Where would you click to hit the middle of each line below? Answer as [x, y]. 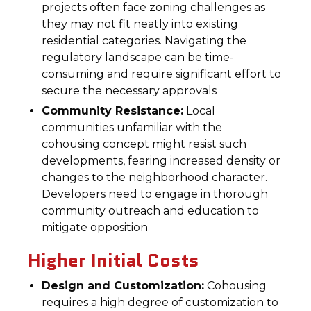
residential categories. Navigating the [144, 41]
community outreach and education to [151, 211]
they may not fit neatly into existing [140, 24]
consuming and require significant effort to [162, 74]
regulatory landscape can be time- [138, 57]
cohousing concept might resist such [144, 144]
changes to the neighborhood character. [155, 177]
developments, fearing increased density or [161, 161]
